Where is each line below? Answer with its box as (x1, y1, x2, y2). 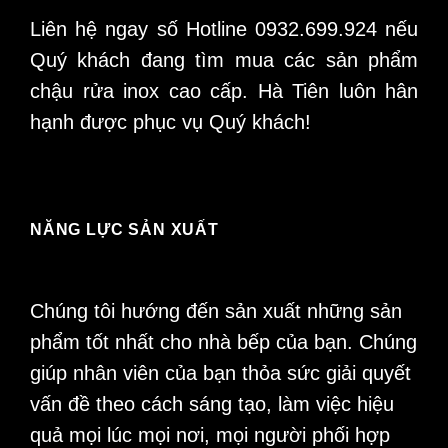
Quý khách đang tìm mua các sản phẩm (30, 48, 418, 71)
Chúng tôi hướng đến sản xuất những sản (30, 300, 402, 323)
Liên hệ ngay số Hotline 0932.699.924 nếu (30, 17, 418, 40)
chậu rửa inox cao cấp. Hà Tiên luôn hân (30, 79, 418, 102)
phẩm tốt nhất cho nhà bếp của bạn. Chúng (30, 331, 417, 354)
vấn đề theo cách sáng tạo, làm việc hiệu (30, 393, 394, 416)
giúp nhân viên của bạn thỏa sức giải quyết (30, 362, 411, 385)
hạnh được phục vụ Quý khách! (30, 110, 311, 133)
